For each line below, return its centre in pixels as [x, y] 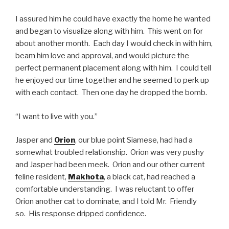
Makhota [86, 177]
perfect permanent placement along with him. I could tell [113, 68]
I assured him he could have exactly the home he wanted [113, 19]
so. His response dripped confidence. [81, 214]
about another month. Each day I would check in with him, [114, 43]
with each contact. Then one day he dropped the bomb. [111, 93]
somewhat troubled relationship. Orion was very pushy [110, 152]
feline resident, [42, 177]
